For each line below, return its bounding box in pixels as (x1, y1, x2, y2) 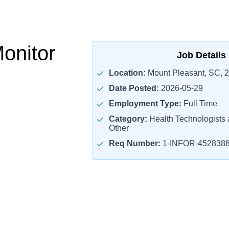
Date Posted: (109, 84, 159, 93)
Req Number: (109, 139, 161, 148)
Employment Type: (109, 99, 182, 108)
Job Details (177, 50, 226, 60)
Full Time (181, 99, 218, 108)
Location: (109, 68, 146, 77)
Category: (109, 114, 148, 123)
